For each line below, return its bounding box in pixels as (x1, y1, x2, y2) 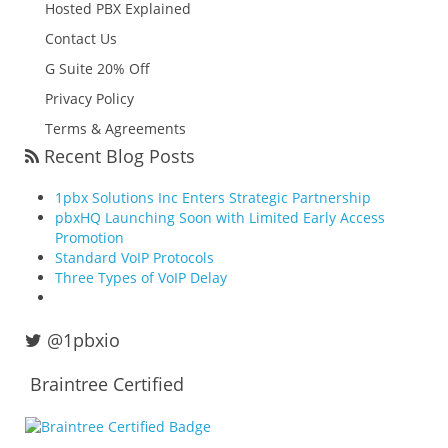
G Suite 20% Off (45, 59, 150, 78)
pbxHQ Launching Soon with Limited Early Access (55, 208, 385, 227)
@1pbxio (42, 328, 120, 352)
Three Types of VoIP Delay (55, 268, 227, 287)
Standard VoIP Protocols (55, 248, 214, 267)
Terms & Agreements (45, 119, 186, 138)
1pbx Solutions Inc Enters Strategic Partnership (55, 188, 371, 207)
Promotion (55, 228, 124, 247)
